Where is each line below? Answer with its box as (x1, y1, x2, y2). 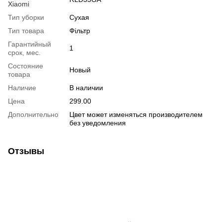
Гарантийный (8, 40, 51, 49)
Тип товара (8, 27, 44, 35)
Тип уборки (8, 13, 44, 22)
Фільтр (69, 27, 90, 35)
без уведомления (69, 119, 126, 127)
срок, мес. (8, 49, 41, 57)
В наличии (69, 84, 103, 92)
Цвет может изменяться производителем (69, 111, 203, 119)
